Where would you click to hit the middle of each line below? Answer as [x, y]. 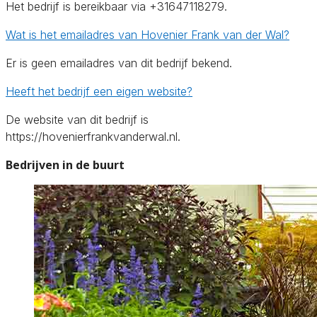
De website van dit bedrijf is [77, 119]
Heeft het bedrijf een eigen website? [99, 91]
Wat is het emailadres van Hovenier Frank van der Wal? [148, 34]
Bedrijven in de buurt [65, 165]
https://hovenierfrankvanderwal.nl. [93, 136]
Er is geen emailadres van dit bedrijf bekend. [119, 63]
